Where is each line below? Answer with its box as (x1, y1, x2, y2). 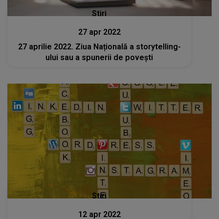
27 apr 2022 (78, 27, 121, 37)
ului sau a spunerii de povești (45, 52, 153, 62)
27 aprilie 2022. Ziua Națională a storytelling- (18, 42, 181, 51)
